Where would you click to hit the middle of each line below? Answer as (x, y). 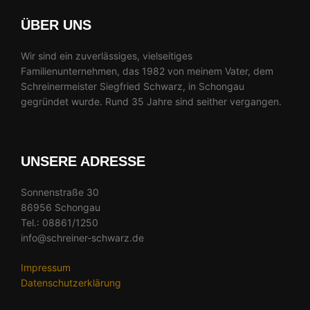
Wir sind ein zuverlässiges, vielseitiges (107, 56)
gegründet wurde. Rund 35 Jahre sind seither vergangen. (151, 102)
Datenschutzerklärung (71, 283)
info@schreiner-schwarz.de (82, 238)
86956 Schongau (61, 208)
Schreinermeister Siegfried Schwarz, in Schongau (133, 86)
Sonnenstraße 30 (60, 192)
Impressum (46, 268)
